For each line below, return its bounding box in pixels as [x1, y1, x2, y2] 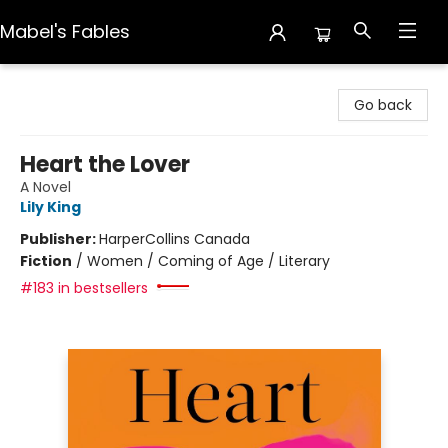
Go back [354, 95, 412, 115]
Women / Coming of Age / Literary [87, 251, 330, 271]
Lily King [20, 197, 81, 217]
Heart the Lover [20, 149, 190, 180]
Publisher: [20, 229, 99, 249]
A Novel [20, 177, 71, 197]
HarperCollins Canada [99, 229, 250, 249]
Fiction [20, 251, 72, 271]
